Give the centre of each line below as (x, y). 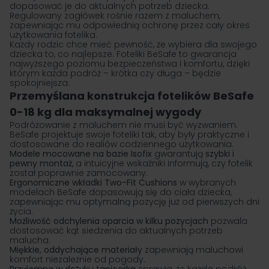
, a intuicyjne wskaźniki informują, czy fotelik (162, 163)
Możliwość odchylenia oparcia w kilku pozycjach (109, 221)
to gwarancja (207, 54)
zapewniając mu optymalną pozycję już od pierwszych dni (134, 202)
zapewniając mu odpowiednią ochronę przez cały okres (130, 25)
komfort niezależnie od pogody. (77, 259)
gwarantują (179, 154)
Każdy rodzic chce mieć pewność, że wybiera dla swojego (133, 44)
